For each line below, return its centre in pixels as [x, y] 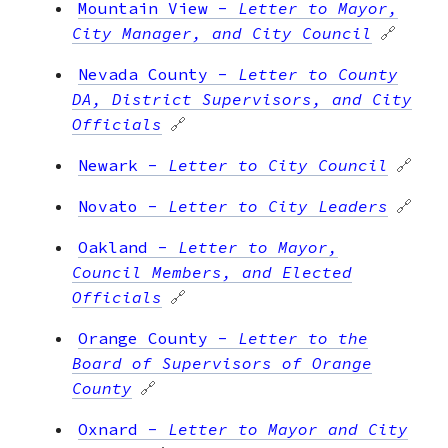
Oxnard [108, 428]
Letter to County [318, 73]
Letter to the [303, 337]
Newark [108, 164]
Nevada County [143, 73]
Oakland [113, 246]
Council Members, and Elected [212, 271]
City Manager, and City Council [222, 32]
